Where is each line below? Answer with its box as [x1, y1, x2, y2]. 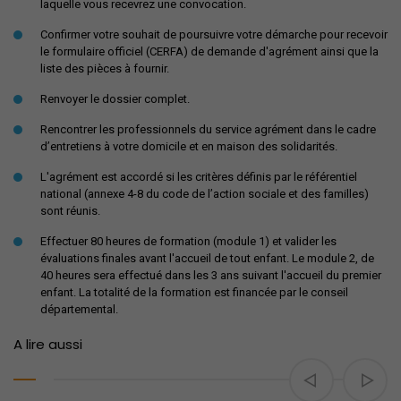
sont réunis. [40, 203, 100, 218]
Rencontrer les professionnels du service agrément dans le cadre [40, 122, 376, 136]
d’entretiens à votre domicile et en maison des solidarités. [40, 139, 337, 153]
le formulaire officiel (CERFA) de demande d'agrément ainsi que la [40, 44, 379, 58]
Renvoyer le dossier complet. [40, 91, 190, 106]
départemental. [40, 302, 118, 316]
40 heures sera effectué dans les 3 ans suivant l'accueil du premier [40, 268, 381, 282]
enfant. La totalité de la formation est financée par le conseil [40, 285, 348, 299]
